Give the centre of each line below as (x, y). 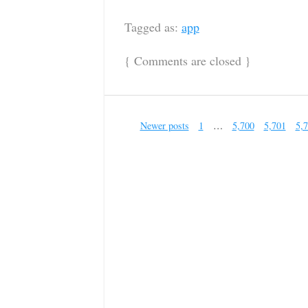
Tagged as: (153, 27)
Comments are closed (187, 60)
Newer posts (164, 126)
